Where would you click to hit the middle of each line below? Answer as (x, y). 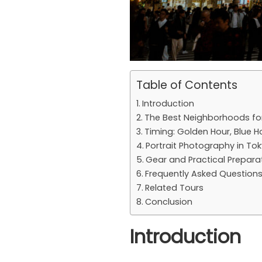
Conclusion (168, 201)
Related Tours (174, 187)
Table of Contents (187, 85)
